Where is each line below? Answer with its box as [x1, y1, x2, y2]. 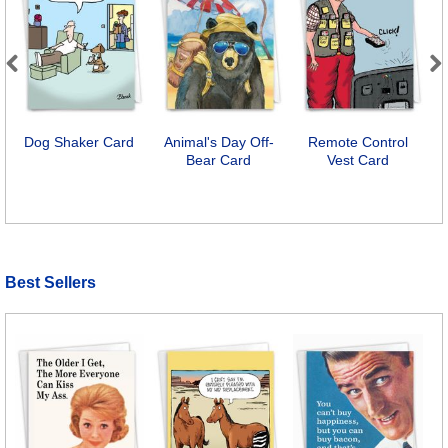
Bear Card [186, 152, 252, 169]
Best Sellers [5, 273, 96, 291]
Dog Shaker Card [24, 134, 135, 151]
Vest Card [327, 152, 390, 169]
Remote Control [308, 134, 409, 151]
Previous [6, 76, 69, 94]
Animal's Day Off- [163, 134, 274, 151]
